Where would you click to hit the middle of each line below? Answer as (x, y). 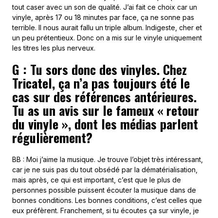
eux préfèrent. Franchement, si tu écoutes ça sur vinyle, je (106, 210)
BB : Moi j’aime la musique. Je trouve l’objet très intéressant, (108, 159)
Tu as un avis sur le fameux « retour (106, 110)
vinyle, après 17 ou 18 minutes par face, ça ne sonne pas (103, 17)
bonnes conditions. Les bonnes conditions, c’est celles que (107, 200)
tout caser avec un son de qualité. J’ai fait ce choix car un (105, 7)
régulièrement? (52, 137)
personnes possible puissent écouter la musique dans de (104, 190)
